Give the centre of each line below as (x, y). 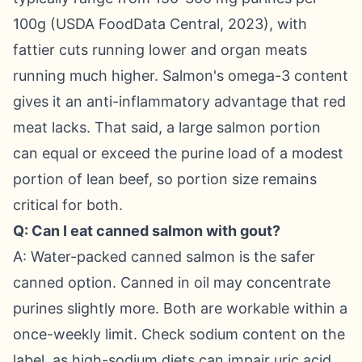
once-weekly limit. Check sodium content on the (179, 334)
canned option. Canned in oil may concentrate (172, 282)
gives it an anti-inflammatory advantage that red (179, 101)
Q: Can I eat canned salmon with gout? (147, 231)
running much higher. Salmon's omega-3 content (181, 76)
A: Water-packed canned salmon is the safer (164, 257)
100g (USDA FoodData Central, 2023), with (160, 24)
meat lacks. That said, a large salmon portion (167, 127)
